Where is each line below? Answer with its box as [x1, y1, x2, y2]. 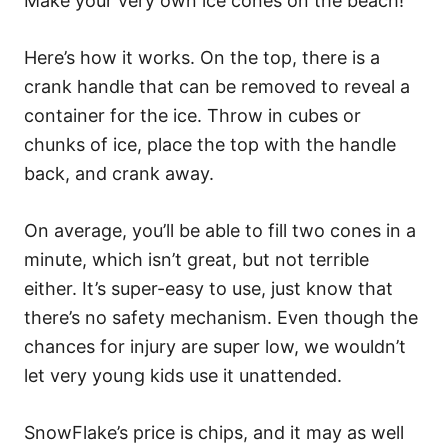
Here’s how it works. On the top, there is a [24, 47, 380, 68]
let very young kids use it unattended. [24, 365, 342, 386]
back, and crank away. [24, 163, 219, 184]
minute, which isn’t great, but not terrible [24, 249, 369, 270]
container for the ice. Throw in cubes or [24, 105, 361, 126]
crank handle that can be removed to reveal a [24, 76, 410, 97]
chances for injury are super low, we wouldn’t [24, 336, 406, 357]
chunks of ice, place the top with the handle [24, 134, 396, 155]
